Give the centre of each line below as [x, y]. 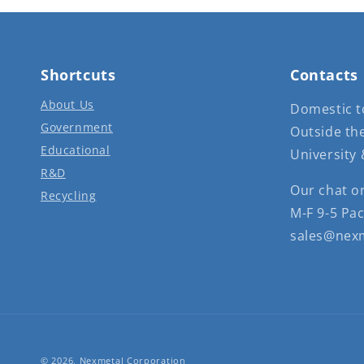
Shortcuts [78, 75]
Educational [76, 150]
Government [77, 127]
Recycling [69, 195]
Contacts [324, 75]
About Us [67, 104]
